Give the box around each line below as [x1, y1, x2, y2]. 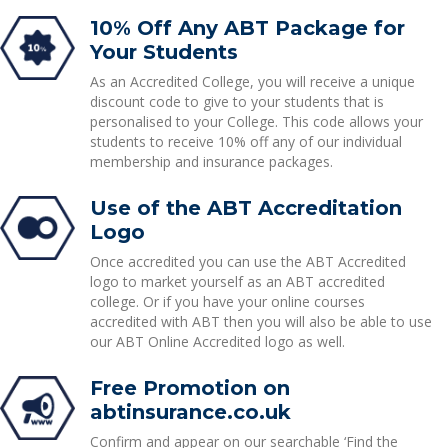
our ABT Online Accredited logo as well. [89, 332, 345, 351]
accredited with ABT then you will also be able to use [89, 312, 432, 331]
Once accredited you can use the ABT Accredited [89, 252, 406, 271]
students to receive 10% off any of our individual [89, 132, 402, 151]
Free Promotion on [89, 376, 290, 400]
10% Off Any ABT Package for [89, 16, 405, 40]
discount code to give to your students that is [89, 92, 384, 111]
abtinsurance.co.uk [89, 400, 291, 424]
